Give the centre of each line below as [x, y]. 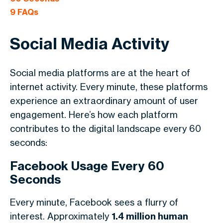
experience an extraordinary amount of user [104, 101]
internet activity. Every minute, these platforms [109, 87]
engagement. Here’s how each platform [94, 114]
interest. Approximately [61, 216]
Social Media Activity [90, 44]
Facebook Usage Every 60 [87, 166]
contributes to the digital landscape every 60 [106, 128]
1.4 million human [150, 216]
